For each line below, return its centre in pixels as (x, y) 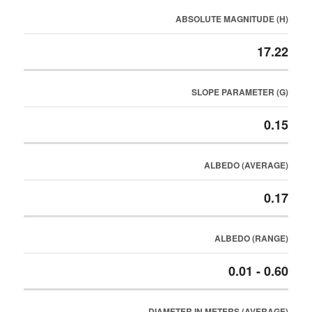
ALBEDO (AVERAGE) (246, 165)
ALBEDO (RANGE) (251, 238)
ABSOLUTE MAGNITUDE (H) (232, 19)
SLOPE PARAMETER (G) (240, 92)
